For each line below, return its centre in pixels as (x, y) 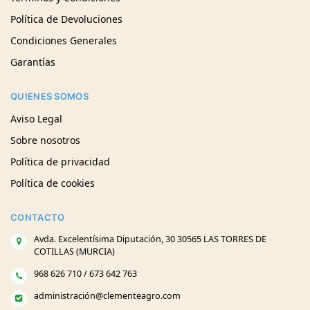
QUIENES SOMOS (49, 96)
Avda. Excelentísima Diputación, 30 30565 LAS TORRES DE (150, 239)
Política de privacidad (60, 162)
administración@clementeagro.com (107, 295)
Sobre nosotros (45, 140)
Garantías (33, 62)
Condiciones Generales (64, 40)
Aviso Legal (36, 119)
